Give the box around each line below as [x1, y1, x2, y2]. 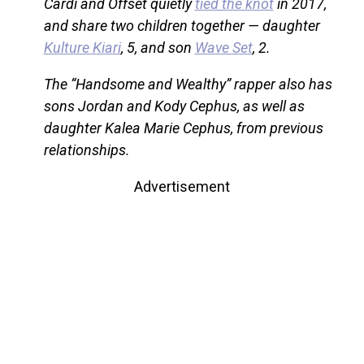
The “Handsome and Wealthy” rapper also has [43, 76, 332, 93]
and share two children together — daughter [43, 17, 320, 35]
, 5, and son [120, 39, 195, 57]
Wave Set [194, 39, 253, 57]
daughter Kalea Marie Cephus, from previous [43, 119, 323, 137]
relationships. [43, 141, 130, 159]
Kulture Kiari [43, 39, 121, 57]
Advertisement [134, 178, 230, 196]
